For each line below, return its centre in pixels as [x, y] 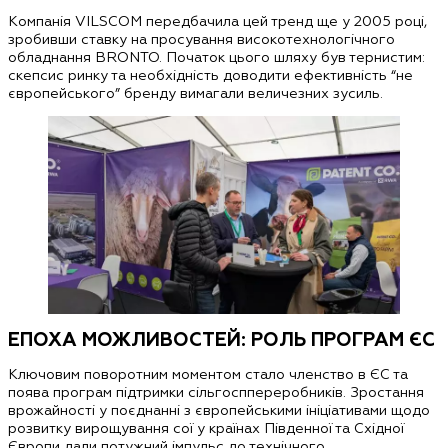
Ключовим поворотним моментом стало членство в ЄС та [208, 373]
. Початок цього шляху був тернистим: [292, 57]
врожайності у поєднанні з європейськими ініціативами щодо [219, 409]
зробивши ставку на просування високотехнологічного [201, 39]
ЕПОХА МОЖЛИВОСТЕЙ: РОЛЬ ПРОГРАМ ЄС [221, 339]
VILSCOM [108, 21]
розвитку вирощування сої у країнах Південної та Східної [206, 427]
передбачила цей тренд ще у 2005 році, [284, 21]
